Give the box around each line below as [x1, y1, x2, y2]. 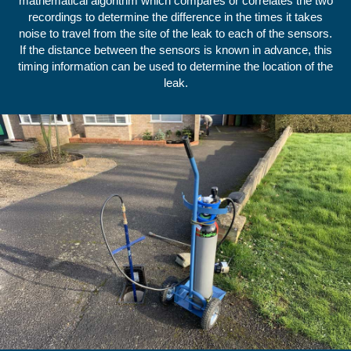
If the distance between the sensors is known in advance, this [19, 43, 332, 57]
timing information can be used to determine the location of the [18, 60, 333, 74]
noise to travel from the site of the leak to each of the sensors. [19, 27, 332, 41]
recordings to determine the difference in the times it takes [28, 10, 323, 24]
